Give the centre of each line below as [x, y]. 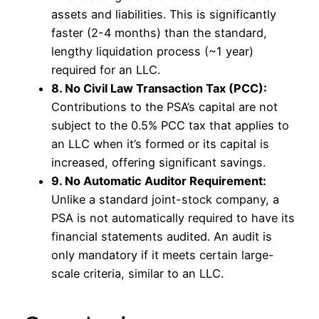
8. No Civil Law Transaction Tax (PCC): [159, 88]
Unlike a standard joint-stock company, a [165, 199]
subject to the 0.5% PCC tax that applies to [170, 125]
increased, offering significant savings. [158, 162]
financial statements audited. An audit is [162, 236]
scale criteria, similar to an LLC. [137, 273]
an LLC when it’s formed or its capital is [160, 143]
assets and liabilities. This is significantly [164, 14]
